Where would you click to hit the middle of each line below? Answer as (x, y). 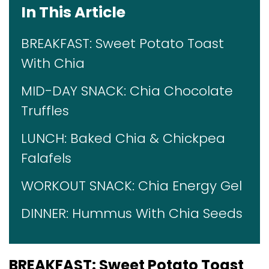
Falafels (46, 159)
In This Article (73, 13)
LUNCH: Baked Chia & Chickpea (123, 139)
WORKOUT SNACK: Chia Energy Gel (131, 186)
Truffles (45, 111)
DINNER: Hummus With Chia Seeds (132, 214)
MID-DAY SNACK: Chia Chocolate (127, 91)
